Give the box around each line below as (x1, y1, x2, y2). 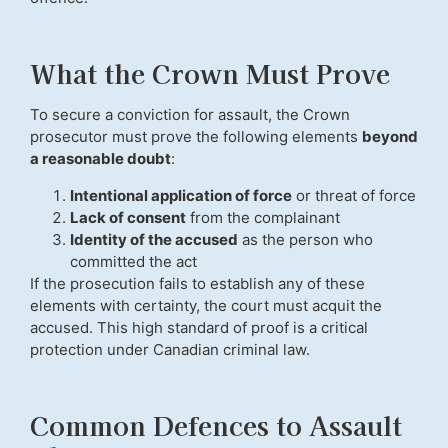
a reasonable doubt (30, 149, 171, 169)
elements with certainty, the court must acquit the (30, 295, 382, 315)
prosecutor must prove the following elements (30, 127, 362, 147)
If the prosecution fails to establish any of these (30, 273, 365, 293)
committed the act (70, 251, 197, 271)
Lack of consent (70, 207, 186, 227)
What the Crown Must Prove (30, 54, 390, 92)
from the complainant (186, 207, 340, 227)
